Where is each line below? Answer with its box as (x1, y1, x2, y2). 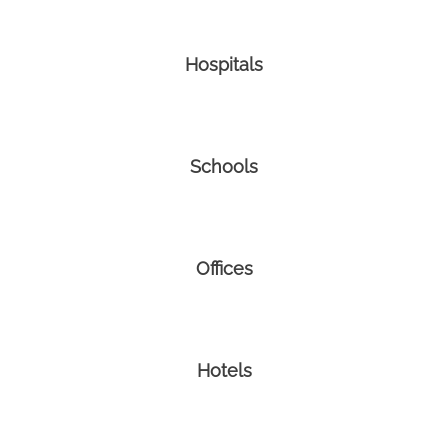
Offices (195, 258, 253, 280)
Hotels (196, 360, 252, 382)
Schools (190, 156, 258, 178)
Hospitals (185, 54, 263, 76)
